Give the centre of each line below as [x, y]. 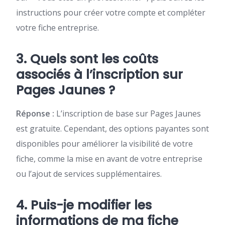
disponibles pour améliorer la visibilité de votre [104, 143]
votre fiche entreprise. [58, 27]
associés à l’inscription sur [99, 74]
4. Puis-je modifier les [84, 205]
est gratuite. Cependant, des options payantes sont [113, 128]
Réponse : [35, 113]
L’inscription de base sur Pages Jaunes [128, 113]
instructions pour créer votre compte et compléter [111, 12]
